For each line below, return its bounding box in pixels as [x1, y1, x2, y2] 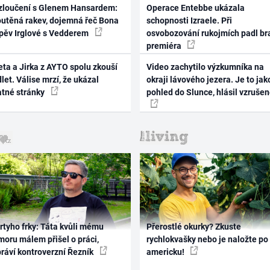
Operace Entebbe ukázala [146, 3, 245, 13]
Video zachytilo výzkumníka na [146, 61, 264, 72]
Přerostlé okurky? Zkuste [146, 221, 241, 231]
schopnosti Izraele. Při [146, 16, 232, 26]
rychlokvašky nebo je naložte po [146, 234, 268, 244]
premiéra [146, 41, 183, 51]
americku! [146, 246, 186, 257]
